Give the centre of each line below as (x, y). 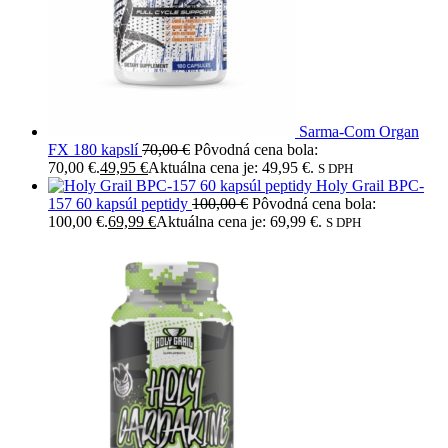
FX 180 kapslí (93, 149)
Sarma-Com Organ (359, 131)
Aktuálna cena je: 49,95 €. (231, 167)
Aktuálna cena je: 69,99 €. (239, 221)
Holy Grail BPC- (370, 185)
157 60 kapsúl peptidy (118, 203)
